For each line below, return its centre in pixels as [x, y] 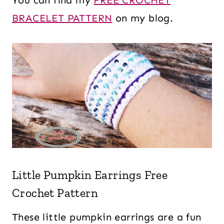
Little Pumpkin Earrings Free [90, 175]
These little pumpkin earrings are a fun [107, 217]
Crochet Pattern [55, 193]
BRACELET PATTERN [62, 18]
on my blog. [143, 18]
